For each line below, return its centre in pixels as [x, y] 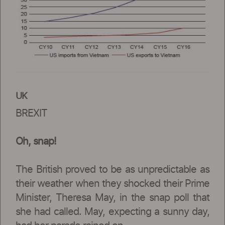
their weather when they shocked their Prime [113, 184]
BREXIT [31, 113]
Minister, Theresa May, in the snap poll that [113, 198]
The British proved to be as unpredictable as [113, 170]
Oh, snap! [36, 141]
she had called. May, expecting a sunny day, [113, 212]
